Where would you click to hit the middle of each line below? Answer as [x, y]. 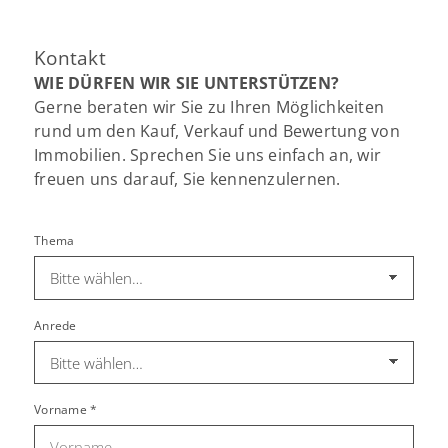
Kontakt [70, 57]
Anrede [55, 325]
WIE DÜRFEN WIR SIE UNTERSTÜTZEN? [187, 82]
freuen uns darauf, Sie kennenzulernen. [187, 178]
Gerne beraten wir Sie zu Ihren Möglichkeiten [209, 106]
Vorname [62, 410]
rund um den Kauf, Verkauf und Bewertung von [217, 130]
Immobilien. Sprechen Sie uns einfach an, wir [208, 154]
